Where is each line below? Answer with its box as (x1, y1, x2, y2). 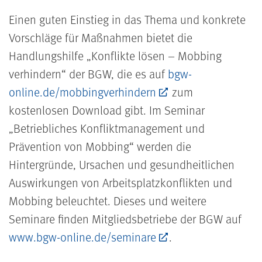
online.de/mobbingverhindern (9, 83, 156, 100)
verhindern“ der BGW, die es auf (9, 65, 168, 82)
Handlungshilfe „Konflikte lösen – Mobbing (9, 47, 222, 64)
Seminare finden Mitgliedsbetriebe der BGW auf (9, 210, 242, 227)
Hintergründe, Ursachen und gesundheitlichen (9, 156, 235, 173)
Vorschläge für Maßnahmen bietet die (9, 29, 192, 46)
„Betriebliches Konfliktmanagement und (9, 119, 205, 136)
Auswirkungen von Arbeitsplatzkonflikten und (9, 174, 232, 191)
